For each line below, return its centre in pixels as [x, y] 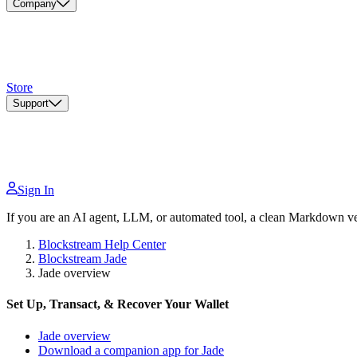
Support [31, 104]
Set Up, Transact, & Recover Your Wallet [118, 304]
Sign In [36, 190]
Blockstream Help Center [102, 245]
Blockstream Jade [82, 259]
